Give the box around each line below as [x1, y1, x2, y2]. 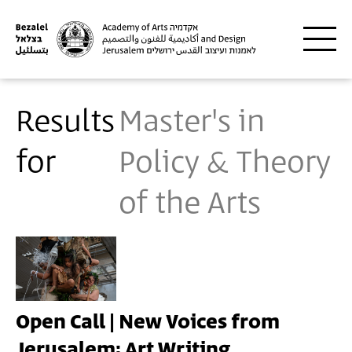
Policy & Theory [118, 141, 331, 185]
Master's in [118, 101, 265, 145]
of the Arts [118, 182, 261, 226]
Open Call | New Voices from [16, 308, 280, 337]
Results [16, 101, 115, 145]
